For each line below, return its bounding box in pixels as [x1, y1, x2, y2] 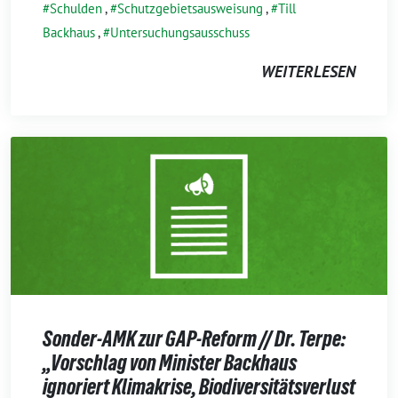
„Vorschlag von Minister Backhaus [43, 351, 297, 376]
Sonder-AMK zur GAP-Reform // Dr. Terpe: [43, 327, 346, 352]
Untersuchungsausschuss [110, 24, 250, 42]
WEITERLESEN [261, 61, 355, 83]
